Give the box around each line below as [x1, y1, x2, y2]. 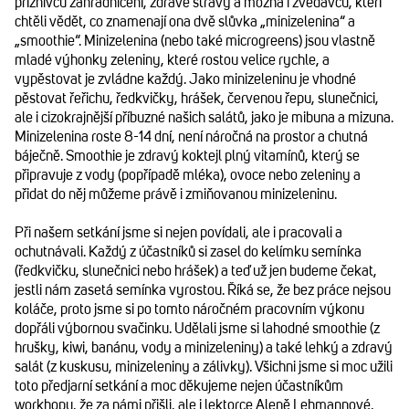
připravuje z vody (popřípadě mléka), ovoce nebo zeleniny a [15, 168, 361, 184]
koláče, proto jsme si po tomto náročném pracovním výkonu [15, 302, 364, 318]
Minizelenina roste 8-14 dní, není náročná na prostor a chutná [15, 130, 368, 145]
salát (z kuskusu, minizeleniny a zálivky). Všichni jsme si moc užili [15, 360, 393, 375]
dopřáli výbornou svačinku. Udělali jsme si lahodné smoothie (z [15, 321, 380, 337]
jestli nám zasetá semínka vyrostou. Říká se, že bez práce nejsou [15, 283, 391, 299]
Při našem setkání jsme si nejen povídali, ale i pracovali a [15, 225, 342, 241]
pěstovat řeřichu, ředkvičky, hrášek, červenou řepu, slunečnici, [15, 91, 379, 107]
